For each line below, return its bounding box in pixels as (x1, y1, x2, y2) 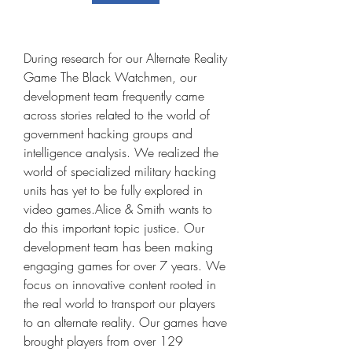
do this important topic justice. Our (24, 219, 204, 236)
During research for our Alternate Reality (24, 49, 227, 67)
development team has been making (24, 238, 213, 255)
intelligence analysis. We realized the (24, 144, 218, 161)
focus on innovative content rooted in (24, 276, 216, 293)
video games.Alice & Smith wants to (24, 200, 212, 218)
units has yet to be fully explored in (24, 181, 203, 199)
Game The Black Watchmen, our (24, 68, 196, 86)
